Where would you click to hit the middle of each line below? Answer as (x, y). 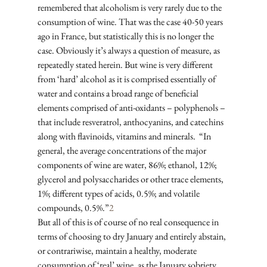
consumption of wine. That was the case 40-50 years (131, 22)
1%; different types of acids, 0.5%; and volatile (119, 194)
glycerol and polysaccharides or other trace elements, (131, 179)
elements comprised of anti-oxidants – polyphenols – (132, 108)
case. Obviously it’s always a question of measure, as (129, 51)
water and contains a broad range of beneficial (119, 94)
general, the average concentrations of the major (122, 151)
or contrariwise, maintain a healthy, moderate (118, 251)
